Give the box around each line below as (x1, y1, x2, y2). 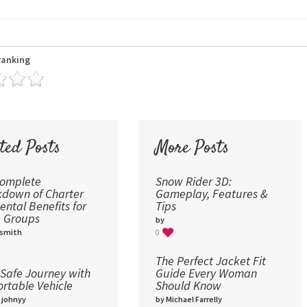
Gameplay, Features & (155, 186, 267, 202)
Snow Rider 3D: (155, 173, 232, 190)
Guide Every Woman (155, 265, 257, 282)
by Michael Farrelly (155, 294, 222, 305)
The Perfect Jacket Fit (155, 253, 266, 269)
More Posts (155, 136, 229, 162)
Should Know (155, 278, 221, 294)
